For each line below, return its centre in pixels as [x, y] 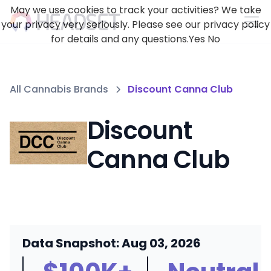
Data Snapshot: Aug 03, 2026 [111, 243]
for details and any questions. [120, 39]
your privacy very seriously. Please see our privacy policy [135, 24]
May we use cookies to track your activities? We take [135, 10]
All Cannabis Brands [59, 89]
